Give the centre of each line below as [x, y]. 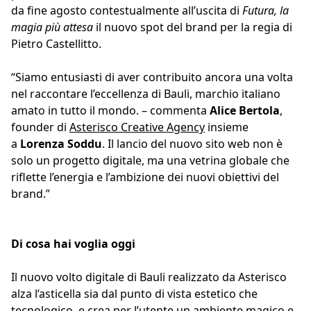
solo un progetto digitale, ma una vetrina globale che [150, 161]
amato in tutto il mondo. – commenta [110, 111]
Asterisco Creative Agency [137, 127]
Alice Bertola [245, 111]
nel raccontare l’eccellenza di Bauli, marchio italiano [146, 94]
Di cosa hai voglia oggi [73, 244]
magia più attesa [53, 27]
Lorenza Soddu [61, 144]
